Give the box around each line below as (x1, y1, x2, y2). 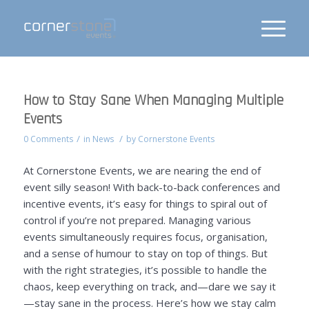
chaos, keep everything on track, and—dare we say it (23, 279, 276, 293)
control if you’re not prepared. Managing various (23, 212, 251, 227)
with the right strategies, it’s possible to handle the (23, 262, 267, 277)
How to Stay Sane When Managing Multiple (23, 91, 283, 110)
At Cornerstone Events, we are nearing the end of (23, 163, 261, 177)
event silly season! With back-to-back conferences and (23, 179, 280, 194)
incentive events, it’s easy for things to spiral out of (23, 196, 267, 210)
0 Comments (23, 133, 73, 145)
